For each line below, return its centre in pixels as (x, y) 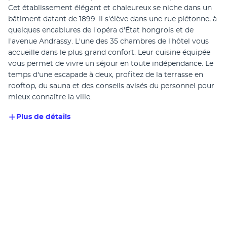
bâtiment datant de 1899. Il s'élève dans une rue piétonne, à (112, 19)
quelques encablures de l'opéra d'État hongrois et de (101, 30)
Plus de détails (43, 117)
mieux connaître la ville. (50, 97)
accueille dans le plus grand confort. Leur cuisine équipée (109, 52)
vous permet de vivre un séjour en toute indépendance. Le (111, 64)
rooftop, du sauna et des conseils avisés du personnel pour (111, 86)
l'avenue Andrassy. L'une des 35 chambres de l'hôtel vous (108, 41)
